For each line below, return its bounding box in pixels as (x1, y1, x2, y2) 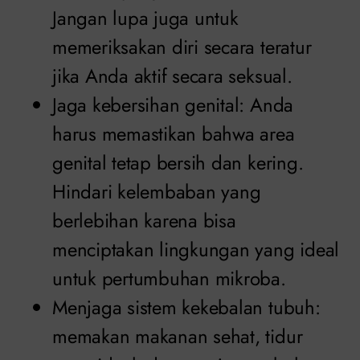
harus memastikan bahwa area (52, 120, 295, 149)
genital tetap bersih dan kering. (52, 149, 304, 178)
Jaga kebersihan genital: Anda (52, 91, 294, 120)
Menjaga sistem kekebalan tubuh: (52, 293, 321, 322)
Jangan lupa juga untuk (52, 4, 239, 33)
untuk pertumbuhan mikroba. (52, 264, 286, 293)
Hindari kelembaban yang (52, 178, 261, 207)
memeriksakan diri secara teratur (52, 33, 312, 62)
